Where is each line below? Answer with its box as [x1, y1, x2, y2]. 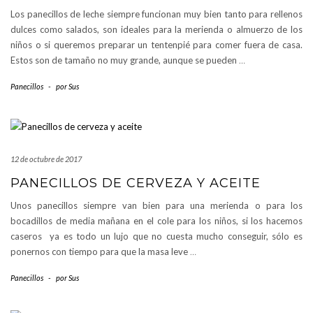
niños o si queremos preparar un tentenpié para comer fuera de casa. [10, 38, 303, 50]
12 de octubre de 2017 [10, 154, 82, 163]
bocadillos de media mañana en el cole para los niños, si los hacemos [10, 214, 303, 226]
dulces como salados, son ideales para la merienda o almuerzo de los [10, 23, 303, 35]
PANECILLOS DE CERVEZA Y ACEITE [10, 175, 261, 191]
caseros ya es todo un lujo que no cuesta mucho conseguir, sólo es [10, 230, 303, 242]
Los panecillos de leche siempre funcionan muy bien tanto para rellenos [10, 8, 303, 20]
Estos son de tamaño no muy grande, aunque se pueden [10, 54, 239, 66]
